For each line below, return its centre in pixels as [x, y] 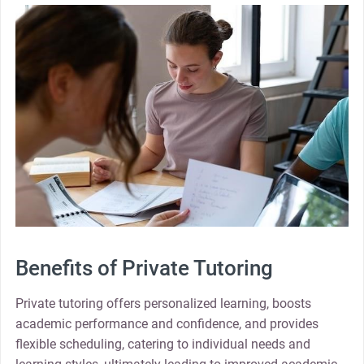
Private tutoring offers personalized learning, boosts [163, 303]
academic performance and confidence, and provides [167, 323]
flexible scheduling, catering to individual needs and [162, 344]
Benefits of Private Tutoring [144, 268]
